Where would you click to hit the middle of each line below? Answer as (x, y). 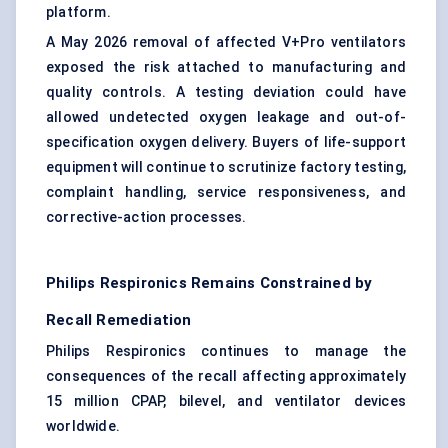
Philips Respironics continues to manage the (226, 351)
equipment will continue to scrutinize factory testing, (226, 167)
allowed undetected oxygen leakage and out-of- (226, 117)
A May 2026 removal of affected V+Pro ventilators (226, 42)
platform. (78, 12)
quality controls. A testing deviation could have (226, 92)
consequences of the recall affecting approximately (226, 376)
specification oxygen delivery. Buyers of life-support (226, 142)
